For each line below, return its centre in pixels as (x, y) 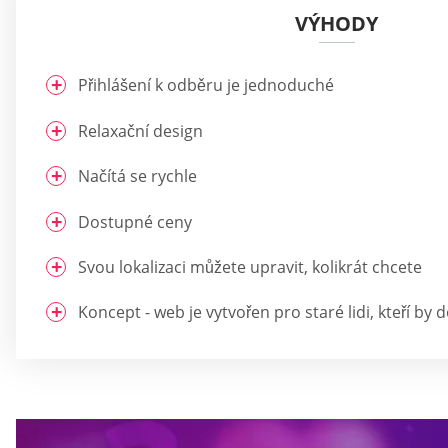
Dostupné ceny (135, 221)
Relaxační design (140, 130)
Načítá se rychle (137, 176)
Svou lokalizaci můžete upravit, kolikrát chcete (250, 266)
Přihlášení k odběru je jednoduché (206, 85)
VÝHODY (336, 24)
